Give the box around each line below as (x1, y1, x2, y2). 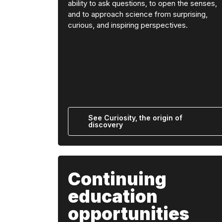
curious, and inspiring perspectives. (68, 20, 188, 30)
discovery (88, 120, 123, 129)
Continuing (68, 168, 166, 189)
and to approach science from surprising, (68, 9, 208, 19)
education (68, 186, 158, 207)
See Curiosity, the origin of (88, 113, 182, 122)
